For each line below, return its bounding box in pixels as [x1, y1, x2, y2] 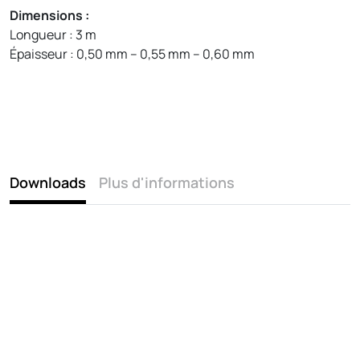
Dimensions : [10, 6, 89, 24]
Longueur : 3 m [10, 25, 96, 43]
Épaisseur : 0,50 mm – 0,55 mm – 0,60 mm [10, 44, 255, 63]
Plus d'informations [99, 172, 235, 192]
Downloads [10, 172, 86, 192]
